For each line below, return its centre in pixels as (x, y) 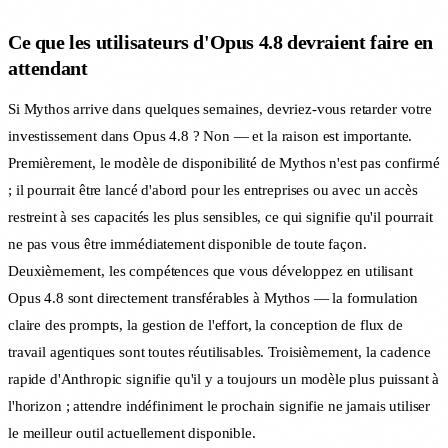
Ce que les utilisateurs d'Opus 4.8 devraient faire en (220, 42)
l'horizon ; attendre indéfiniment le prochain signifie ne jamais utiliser (219, 406)
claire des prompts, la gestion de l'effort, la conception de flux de (205, 325)
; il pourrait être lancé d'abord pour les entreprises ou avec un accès (213, 190)
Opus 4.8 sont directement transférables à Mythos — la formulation (213, 298)
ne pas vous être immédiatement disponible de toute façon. (187, 244)
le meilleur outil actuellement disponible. (132, 433)
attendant (48, 68)
